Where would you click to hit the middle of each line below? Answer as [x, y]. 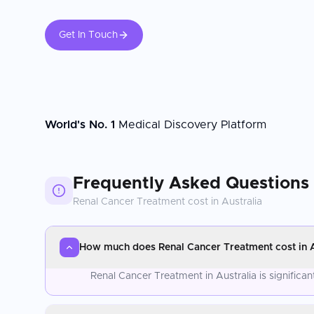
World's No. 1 [80, 124]
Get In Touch [88, 35]
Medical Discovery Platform [191, 124]
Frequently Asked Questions [191, 183]
